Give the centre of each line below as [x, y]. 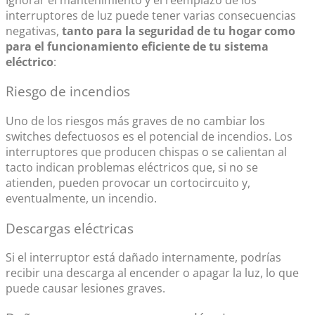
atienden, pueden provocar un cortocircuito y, [128, 183]
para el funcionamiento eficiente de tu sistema [137, 46]
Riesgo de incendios [68, 91]
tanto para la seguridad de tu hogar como [179, 31]
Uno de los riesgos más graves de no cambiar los [135, 121]
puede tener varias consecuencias [204, 15]
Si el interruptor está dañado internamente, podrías [143, 258]
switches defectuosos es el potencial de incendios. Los [149, 136]
